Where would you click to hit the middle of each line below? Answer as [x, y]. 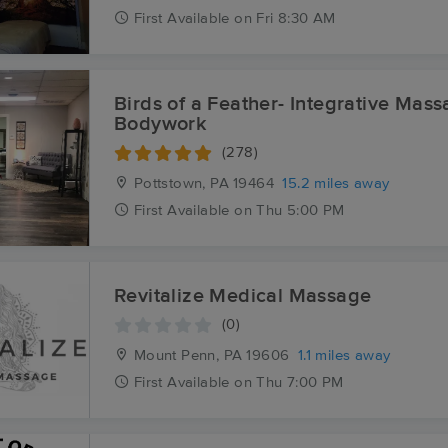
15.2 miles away [336, 183]
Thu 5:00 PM [300, 210]
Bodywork [161, 124]
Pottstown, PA [179, 183]
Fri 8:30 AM [296, 18]
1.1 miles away [344, 355]
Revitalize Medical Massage [243, 296]
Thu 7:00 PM [300, 382]
